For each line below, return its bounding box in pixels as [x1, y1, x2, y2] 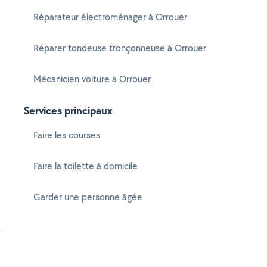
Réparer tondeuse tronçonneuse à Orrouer [33, 42, 206, 54]
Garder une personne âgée [33, 191, 142, 203]
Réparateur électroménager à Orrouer [33, 11, 187, 23]
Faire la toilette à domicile [33, 160, 138, 172]
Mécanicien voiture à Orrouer [33, 73, 151, 85]
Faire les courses [33, 129, 100, 141]
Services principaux [24, 103, 113, 118]
